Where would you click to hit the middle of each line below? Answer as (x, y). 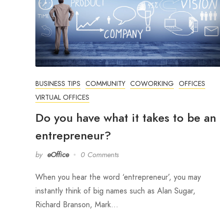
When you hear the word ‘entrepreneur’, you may (118, 177)
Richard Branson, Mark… (77, 204)
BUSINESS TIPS (58, 83)
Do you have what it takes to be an (126, 117)
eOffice (58, 154)
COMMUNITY (105, 83)
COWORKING (152, 83)
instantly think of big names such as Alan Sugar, (115, 191)
